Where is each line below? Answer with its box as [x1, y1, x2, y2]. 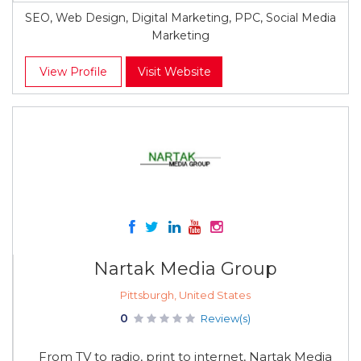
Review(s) [200, 312, 251, 325]
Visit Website [137, 64, 211, 79]
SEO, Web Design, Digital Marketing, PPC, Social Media [25, 10, 336, 25]
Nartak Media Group [93, 258, 277, 280]
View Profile [39, 64, 107, 79]
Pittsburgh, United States [119, 288, 251, 301]
